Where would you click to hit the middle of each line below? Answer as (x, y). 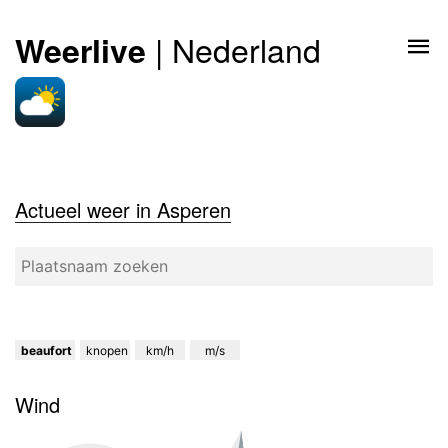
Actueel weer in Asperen (123, 209)
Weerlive (80, 50)
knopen (107, 350)
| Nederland (233, 49)
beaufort (46, 350)
